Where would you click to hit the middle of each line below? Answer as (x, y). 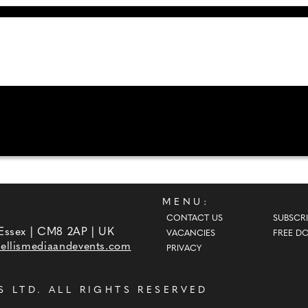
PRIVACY (184, 249)
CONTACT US (194, 219)
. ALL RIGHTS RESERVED (123, 290)
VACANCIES (190, 234)
